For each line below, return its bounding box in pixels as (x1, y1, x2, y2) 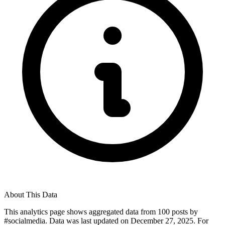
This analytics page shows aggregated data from (4, 207, 156, 216)
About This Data (4, 190, 57, 199)
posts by (170, 207, 198, 216)
